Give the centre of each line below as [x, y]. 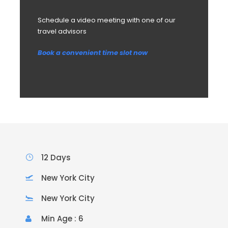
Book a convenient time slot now [93, 52]
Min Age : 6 [62, 218]
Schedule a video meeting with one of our [107, 20]
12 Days [56, 157]
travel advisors [62, 31]
